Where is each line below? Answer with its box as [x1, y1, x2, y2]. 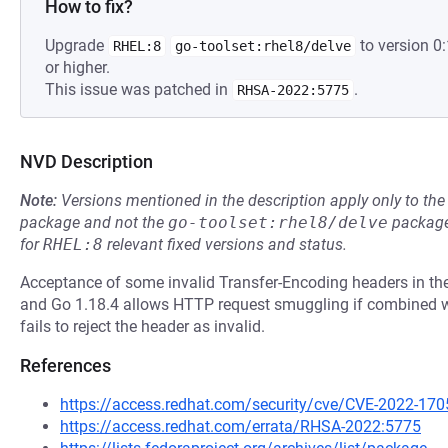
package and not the [20, 213, 168, 232]
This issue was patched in [45, 80, 232, 99]
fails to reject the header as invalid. [20, 317, 265, 336]
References [20, 355, 111, 376]
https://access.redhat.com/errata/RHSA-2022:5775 [60, 417, 421, 436]
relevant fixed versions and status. [103, 235, 347, 254]
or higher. [45, 58, 110, 77]
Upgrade [45, 36, 108, 55]
